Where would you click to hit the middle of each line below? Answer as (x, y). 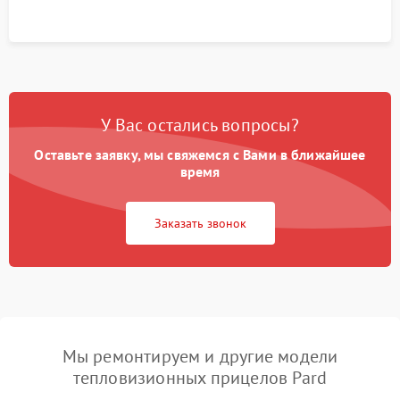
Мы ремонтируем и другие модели (200, 357)
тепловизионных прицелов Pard (200, 378)
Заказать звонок (200, 224)
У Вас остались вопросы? (200, 125)
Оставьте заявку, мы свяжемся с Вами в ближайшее (200, 155)
